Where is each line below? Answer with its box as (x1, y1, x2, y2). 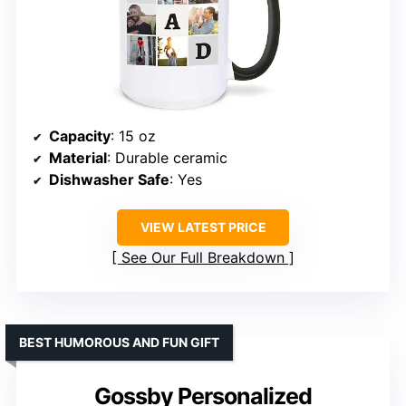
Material (49, 149, 107, 168)
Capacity (49, 127, 111, 146)
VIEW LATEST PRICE (140, 219, 266, 236)
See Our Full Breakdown (121, 248, 285, 267)
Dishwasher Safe (49, 170, 169, 189)
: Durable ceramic (107, 149, 227, 168)
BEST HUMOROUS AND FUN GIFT (19, 334, 219, 351)
